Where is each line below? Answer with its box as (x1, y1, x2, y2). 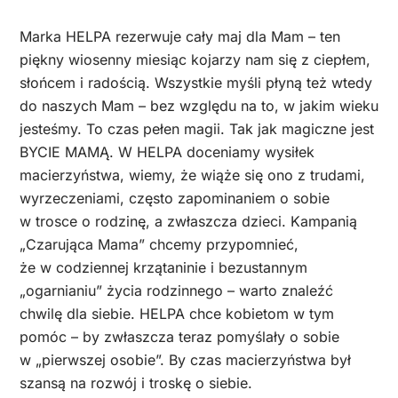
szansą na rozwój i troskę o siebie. (20, 374, 252, 393)
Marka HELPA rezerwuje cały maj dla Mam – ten (20, 28, 340, 46)
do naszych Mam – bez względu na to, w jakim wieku (20, 97, 378, 115)
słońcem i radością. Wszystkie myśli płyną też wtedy (20, 74, 372, 92)
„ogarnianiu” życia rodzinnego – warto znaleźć (20, 282, 333, 300)
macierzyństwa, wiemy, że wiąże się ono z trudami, (20, 166, 365, 185)
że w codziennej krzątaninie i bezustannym (20, 259, 307, 277)
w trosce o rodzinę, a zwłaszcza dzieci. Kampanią (20, 212, 357, 231)
